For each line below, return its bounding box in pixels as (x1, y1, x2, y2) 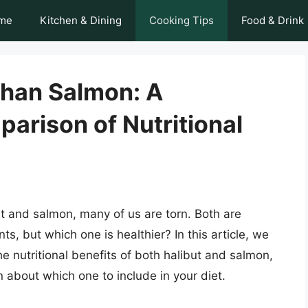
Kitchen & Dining (40, 14, 122, 27)
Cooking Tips (149, 14, 214, 27)
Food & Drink (241, 14, 304, 27)
